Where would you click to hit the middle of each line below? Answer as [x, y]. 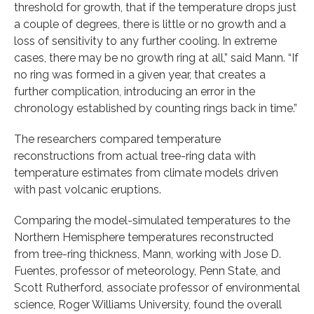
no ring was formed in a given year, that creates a [140, 74]
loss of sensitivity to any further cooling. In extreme [145, 41]
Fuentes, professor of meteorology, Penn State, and [147, 271]
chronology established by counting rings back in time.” [156, 108]
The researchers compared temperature [117, 139]
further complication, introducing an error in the [135, 91]
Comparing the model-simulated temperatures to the [152, 220]
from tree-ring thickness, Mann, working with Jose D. [148, 254]
